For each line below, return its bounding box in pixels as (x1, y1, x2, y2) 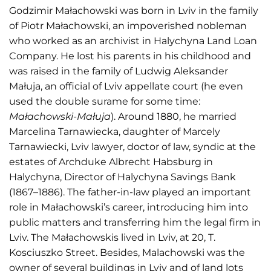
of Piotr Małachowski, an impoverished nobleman (9, 19, 247, 31)
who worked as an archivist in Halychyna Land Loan (9, 34, 257, 47)
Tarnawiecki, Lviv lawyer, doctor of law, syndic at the (9, 140, 256, 152)
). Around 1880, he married (111, 110, 237, 122)
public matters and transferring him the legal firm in (9, 216, 261, 228)
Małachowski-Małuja (9, 110, 111, 122)
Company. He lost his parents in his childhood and (9, 50, 251, 62)
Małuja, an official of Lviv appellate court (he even (9, 80, 243, 92)
